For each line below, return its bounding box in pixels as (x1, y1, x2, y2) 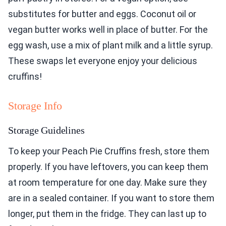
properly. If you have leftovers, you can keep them (8, 161, 208, 173)
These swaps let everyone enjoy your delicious (8, 55, 197, 67)
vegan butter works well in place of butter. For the (8, 24, 208, 35)
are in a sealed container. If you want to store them (8, 193, 214, 204)
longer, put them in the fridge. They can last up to (8, 208, 206, 219)
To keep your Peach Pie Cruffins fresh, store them (8, 146, 209, 157)
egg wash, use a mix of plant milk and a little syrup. (8, 40, 213, 51)
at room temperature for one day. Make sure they (8, 177, 207, 188)
